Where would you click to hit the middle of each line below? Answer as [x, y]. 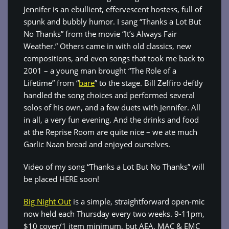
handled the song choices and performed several [109, 95]
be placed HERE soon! [61, 179]
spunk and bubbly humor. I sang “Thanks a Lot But [112, 21]
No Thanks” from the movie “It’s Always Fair [100, 34]
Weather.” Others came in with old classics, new [107, 46]
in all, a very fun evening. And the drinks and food [111, 120]
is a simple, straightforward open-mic [138, 201]
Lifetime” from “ [51, 83]
